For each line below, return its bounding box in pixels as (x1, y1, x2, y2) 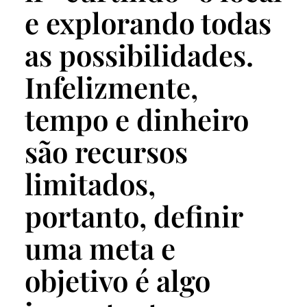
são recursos (25, 132, 188, 171)
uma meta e (25, 229, 175, 268)
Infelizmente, (25, 68, 198, 107)
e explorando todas (25, 3, 271, 42)
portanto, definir (25, 197, 243, 236)
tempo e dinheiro (25, 100, 249, 139)
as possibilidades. (25, 36, 254, 75)
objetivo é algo (25, 261, 210, 300)
